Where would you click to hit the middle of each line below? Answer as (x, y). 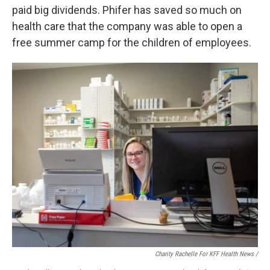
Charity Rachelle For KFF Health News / (206, 254)
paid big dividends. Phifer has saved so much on (127, 10)
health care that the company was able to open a (127, 26)
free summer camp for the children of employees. (132, 42)
